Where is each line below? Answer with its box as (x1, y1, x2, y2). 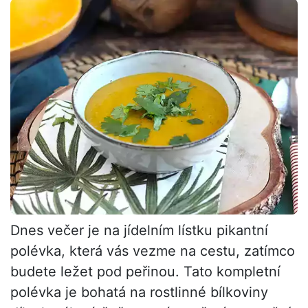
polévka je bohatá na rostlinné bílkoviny (10, 283, 268, 300)
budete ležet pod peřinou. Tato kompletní (10, 263, 280, 280)
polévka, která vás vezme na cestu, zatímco (10, 242, 295, 259)
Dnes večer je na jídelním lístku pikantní (10, 221, 268, 239)
